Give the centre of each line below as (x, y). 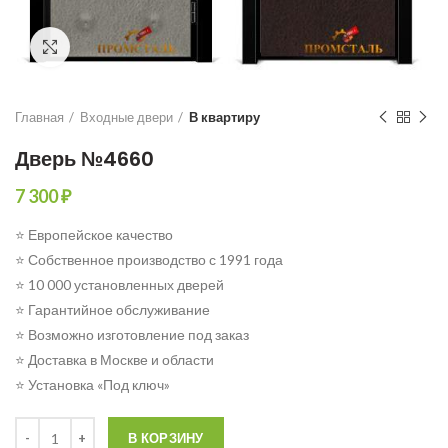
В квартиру (224, 117)
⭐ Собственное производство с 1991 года (149, 260)
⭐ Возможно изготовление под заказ (132, 335)
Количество (51, 427)
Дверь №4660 (84, 159)
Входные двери (126, 117)
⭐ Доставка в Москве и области (114, 360)
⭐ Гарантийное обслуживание (112, 310)
